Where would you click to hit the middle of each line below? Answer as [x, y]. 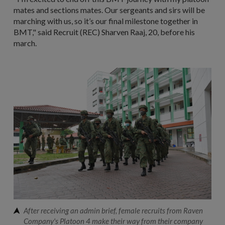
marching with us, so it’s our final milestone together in [106, 21]
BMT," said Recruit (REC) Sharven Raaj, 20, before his [104, 32]
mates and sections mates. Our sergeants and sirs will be [109, 10]
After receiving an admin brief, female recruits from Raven [113, 211]
